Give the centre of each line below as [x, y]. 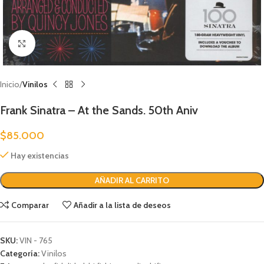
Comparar [30, 205]
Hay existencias [40, 156]
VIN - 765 [36, 240]
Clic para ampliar [63, 43]
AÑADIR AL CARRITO [132, 180]
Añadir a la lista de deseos [123, 205]
